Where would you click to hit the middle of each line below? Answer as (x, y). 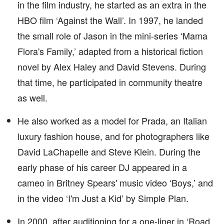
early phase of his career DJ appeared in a (102, 167)
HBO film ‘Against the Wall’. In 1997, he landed (110, 20)
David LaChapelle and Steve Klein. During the (109, 151)
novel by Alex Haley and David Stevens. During (112, 66)
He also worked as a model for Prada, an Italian (112, 120)
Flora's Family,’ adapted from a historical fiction (110, 51)
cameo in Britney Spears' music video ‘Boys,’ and (115, 182)
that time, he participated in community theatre (110, 82)
